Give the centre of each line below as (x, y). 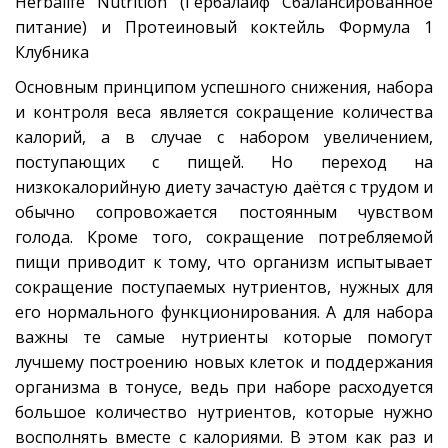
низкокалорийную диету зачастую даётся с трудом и (224, 187)
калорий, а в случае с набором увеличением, (224, 137)
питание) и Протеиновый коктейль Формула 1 (224, 27)
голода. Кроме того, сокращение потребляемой (224, 237)
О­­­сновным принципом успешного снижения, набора (223, 87)
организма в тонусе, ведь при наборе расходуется (224, 387)
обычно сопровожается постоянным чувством (224, 212)
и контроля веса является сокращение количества (224, 112)
